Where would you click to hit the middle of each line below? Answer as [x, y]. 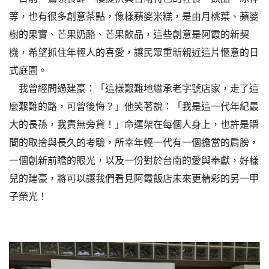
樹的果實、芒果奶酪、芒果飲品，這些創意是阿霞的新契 [129, 34]
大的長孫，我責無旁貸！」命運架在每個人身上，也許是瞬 [134, 124]
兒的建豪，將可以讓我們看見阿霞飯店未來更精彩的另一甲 [134, 178]
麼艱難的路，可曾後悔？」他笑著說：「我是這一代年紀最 [134, 106]
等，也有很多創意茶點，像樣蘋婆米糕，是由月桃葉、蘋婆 [134, 16]
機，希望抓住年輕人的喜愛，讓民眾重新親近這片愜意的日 [134, 52]
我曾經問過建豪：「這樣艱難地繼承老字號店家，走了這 [134, 88]
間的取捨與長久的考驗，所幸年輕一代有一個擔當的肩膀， [134, 142]
